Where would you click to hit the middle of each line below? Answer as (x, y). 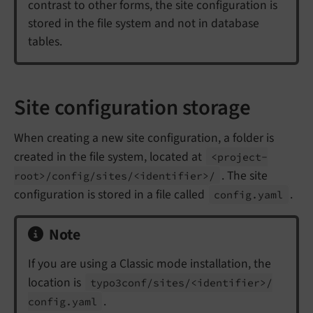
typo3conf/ (122, 283)
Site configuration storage (132, 107)
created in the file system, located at (109, 157)
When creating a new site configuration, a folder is (144, 138)
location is (56, 283)
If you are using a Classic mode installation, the (150, 264)
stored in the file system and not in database (144, 23)
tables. (45, 41)
